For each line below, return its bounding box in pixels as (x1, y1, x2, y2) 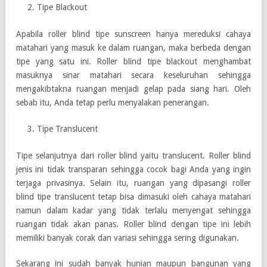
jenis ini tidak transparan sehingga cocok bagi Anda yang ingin (16, 164, 251, 174)
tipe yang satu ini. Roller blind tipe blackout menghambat (16, 56, 251, 66)
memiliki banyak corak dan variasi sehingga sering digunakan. (16, 232, 239, 243)
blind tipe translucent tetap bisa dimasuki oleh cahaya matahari (16, 191, 251, 201)
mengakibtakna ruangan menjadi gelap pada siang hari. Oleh (16, 83, 251, 94)
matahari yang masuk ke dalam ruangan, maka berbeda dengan (16, 42, 251, 52)
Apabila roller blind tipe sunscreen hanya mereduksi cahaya (16, 29, 251, 39)
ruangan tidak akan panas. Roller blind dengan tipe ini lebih (16, 219, 251, 229)
